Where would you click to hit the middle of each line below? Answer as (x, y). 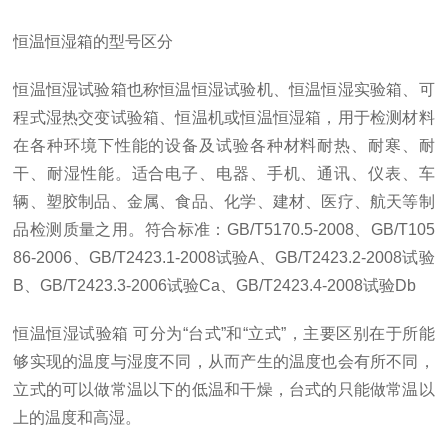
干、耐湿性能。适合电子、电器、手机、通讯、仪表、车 (224, 173)
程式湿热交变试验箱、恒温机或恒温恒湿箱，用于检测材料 (224, 117)
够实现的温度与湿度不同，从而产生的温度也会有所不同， (224, 361)
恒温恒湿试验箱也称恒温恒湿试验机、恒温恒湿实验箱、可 (224, 89)
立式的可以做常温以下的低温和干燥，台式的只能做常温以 (224, 389)
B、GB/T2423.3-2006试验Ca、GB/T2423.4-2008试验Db (215, 285)
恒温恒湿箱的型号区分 (93, 41)
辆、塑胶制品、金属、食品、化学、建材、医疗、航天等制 (224, 201)
